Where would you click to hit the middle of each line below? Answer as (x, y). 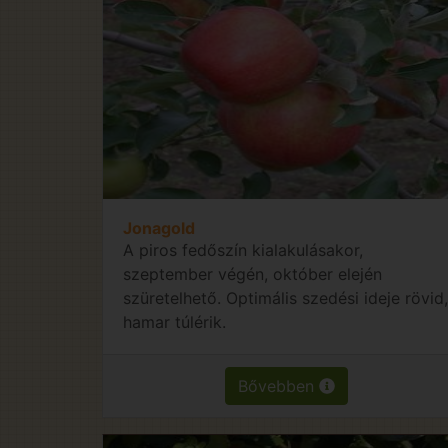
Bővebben (279, 385)
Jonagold (159, 227)
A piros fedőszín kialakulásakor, (243, 249)
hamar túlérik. (174, 321)
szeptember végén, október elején (252, 273)
